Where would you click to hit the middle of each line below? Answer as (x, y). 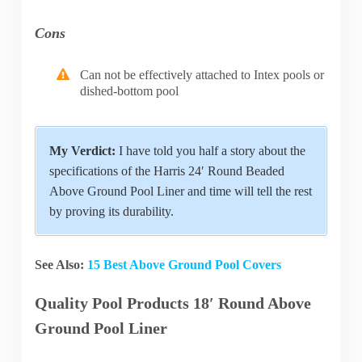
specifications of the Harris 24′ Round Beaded (166, 170)
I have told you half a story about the (210, 150)
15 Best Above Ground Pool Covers (184, 265)
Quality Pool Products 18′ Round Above (173, 303)
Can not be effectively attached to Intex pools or (202, 74)
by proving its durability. (111, 211)
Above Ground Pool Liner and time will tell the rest (180, 191)
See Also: (61, 265)
